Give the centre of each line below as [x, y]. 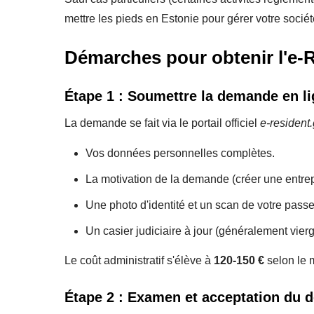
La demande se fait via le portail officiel [162, 123]
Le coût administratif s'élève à [139, 260]
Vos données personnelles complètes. [180, 153]
